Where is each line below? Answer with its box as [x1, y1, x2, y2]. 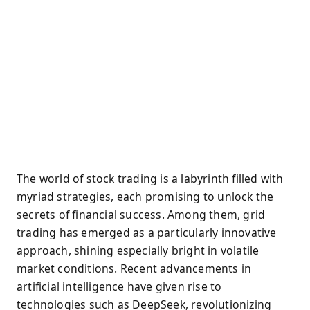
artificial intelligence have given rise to [17, 279, 222, 294]
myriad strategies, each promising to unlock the [17, 189, 274, 204]
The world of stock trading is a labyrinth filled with [17, 171, 284, 186]
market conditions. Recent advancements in [17, 261, 252, 276]
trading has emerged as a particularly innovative [17, 225, 277, 240]
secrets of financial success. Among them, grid [17, 207, 266, 222]
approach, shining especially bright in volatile [17, 243, 259, 258]
